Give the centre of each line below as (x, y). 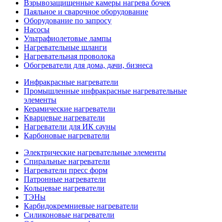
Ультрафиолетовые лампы (68, 38)
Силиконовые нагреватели (69, 215)
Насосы (37, 29)
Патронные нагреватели (65, 179)
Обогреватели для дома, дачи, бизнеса (88, 65)
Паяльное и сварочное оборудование (86, 11)
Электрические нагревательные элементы (95, 152)
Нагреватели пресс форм (66, 170)
